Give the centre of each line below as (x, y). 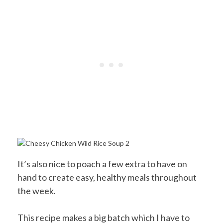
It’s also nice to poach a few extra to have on (102, 164)
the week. (37, 190)
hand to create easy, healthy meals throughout (107, 177)
